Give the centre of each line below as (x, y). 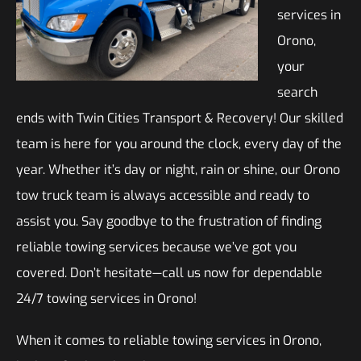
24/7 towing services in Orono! (106, 299)
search (297, 92)
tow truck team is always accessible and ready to (163, 195)
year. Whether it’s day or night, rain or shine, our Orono (178, 170)
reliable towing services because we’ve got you (156, 247)
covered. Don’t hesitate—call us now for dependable (169, 273)
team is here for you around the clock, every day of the (179, 144)
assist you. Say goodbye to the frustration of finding (169, 221)
